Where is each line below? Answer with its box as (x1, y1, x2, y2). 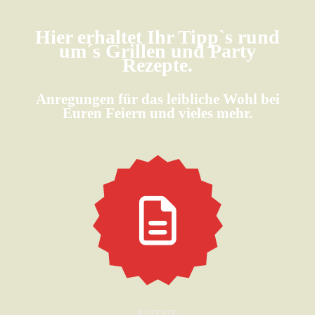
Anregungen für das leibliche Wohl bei (35, 90, 280, 107)
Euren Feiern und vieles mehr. (63, 104, 252, 121)
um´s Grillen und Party (59, 39, 256, 62)
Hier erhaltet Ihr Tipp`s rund (35, 25, 280, 48)
